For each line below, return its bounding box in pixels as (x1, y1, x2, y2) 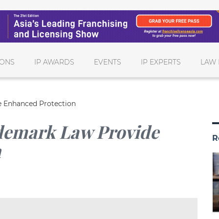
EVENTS (94, 57, 122, 66)
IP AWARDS (34, 57, 75, 66)
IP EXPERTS (141, 57, 181, 66)
